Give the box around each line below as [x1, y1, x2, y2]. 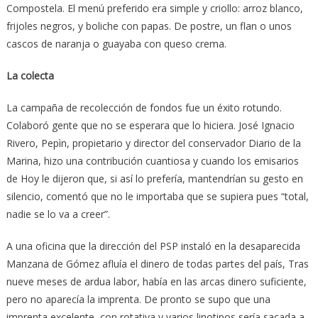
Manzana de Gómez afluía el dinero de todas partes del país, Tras [6, 256, 309, 270]
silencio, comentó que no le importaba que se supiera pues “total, [6, 189, 309, 203]
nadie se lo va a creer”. [6, 207, 110, 221]
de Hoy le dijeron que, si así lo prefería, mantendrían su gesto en [6, 171, 303, 185]
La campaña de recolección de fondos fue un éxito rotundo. [6, 100, 282, 114]
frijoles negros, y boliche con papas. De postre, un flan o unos [6, 18, 292, 33]
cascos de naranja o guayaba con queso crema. [6, 36, 226, 50]
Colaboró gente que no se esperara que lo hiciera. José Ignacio [6, 118, 295, 132]
